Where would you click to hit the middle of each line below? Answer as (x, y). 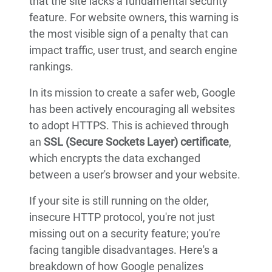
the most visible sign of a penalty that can (129, 34)
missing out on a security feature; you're (125, 234)
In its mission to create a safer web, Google (132, 93)
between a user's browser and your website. (135, 175)
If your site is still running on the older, (119, 201)
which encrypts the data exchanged (115, 158)
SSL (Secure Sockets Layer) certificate (136, 142)
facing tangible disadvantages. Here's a (124, 250)
